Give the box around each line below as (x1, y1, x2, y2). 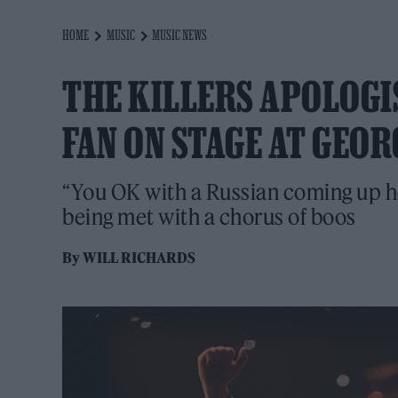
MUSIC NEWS (152, 27, 208, 44)
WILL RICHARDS (83, 249, 196, 267)
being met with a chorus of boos (62, 203, 356, 231)
